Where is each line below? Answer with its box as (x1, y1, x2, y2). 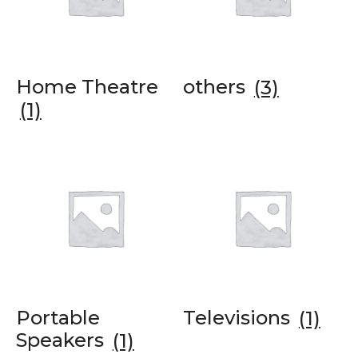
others (183, 75, 250, 99)
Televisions (183, 306, 295, 330)
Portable (16, 306, 100, 330)
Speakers (16, 328, 109, 352)
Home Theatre (16, 75, 158, 99)
